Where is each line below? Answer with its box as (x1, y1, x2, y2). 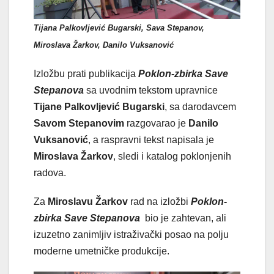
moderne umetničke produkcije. (34, 246, 169, 257)
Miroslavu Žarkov (48, 196, 128, 207)
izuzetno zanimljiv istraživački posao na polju (34, 229, 229, 240)
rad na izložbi (128, 196, 188, 207)
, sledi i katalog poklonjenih (113, 151, 231, 162)
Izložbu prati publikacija (34, 68, 136, 80)
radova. (34, 168, 66, 179)
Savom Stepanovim (34, 118, 124, 129)
